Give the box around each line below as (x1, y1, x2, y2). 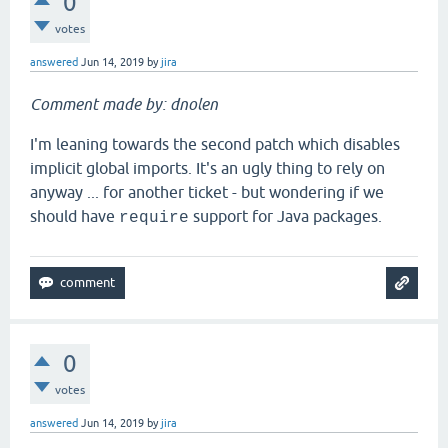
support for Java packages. (189, 207, 382, 225)
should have (30, 207, 119, 225)
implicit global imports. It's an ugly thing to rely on (30, 159, 385, 177)
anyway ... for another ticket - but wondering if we (30, 183, 384, 201)
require (119, 209, 189, 227)
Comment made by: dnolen (30, 95, 218, 113)
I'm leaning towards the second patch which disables (30, 135, 400, 153)
